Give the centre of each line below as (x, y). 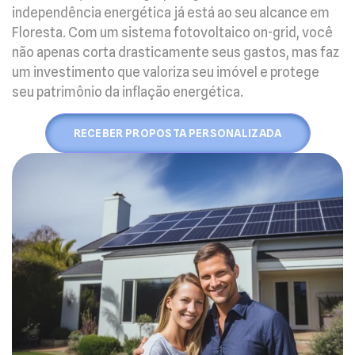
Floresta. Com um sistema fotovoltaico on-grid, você (172, 32)
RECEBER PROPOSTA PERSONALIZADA (177, 134)
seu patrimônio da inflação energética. (128, 92)
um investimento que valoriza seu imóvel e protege (166, 72)
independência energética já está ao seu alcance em (171, 12)
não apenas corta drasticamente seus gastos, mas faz (176, 52)
